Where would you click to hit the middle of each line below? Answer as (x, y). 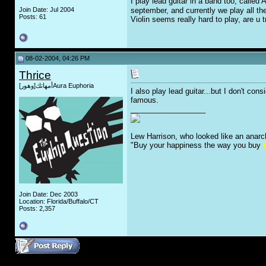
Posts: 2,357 (37, 208)
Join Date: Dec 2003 (48, 194)
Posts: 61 (33, 17)
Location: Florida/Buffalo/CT (59, 201)
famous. (145, 100)
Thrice (35, 75)
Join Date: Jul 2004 (47, 9)
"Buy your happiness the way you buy (197, 145)
